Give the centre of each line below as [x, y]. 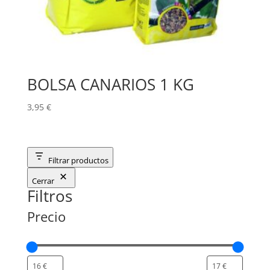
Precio [46, 217]
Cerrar [43, 181]
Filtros [49, 196]
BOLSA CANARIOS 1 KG [110, 84]
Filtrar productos [78, 161]
